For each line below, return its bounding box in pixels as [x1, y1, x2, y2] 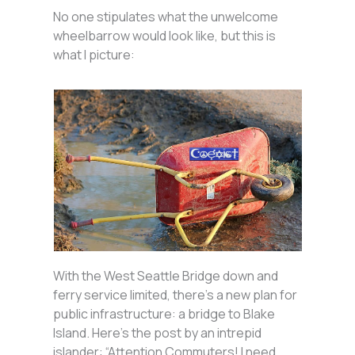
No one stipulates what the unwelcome [53, 8, 279, 25]
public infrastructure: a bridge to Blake [53, 305, 276, 323]
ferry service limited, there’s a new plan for [53, 286, 298, 304]
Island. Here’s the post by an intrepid [53, 324, 262, 342]
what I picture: [53, 46, 138, 63]
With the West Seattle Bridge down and [53, 267, 279, 285]
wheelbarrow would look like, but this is [53, 27, 277, 44]
